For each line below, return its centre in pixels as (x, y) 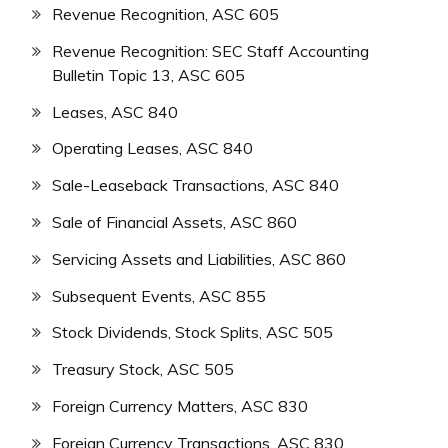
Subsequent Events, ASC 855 (159, 295)
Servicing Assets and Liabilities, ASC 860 (199, 258)
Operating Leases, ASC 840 (152, 148)
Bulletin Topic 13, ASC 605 (148, 74)
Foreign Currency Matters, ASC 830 (180, 405)
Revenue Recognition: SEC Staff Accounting (210, 50)
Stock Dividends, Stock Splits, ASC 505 (192, 332)
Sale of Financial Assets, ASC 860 (174, 221)
